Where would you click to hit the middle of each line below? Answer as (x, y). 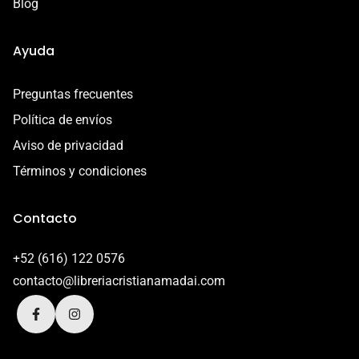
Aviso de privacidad (68, 146)
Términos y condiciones (80, 171)
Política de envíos (63, 120)
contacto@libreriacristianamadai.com (119, 281)
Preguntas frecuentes (73, 95)
